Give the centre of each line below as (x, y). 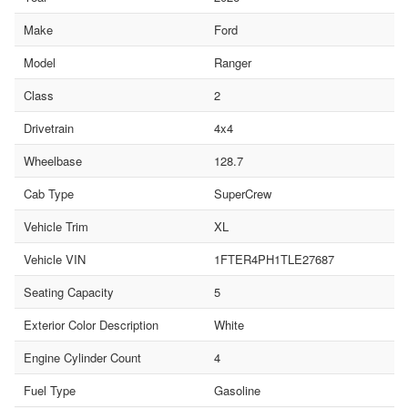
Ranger (232, 63)
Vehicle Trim (56, 227)
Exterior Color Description (91, 325)
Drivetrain (49, 128)
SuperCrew (242, 194)
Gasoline (237, 391)
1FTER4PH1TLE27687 (274, 260)
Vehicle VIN (55, 260)
